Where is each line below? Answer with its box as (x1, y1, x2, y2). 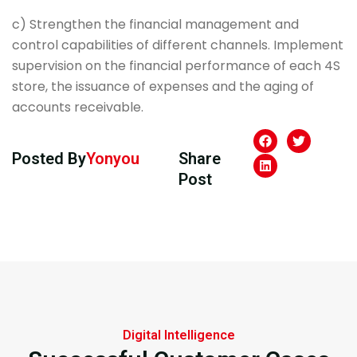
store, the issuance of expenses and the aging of (12, 76, 314, 96)
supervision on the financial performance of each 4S (12, 56, 340, 75)
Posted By (12, 148, 86, 168)
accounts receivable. (12, 97, 143, 116)
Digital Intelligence (122, 327, 235, 343)
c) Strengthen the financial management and (12, 14, 299, 33)
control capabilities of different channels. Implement (12, 35, 343, 54)
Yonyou (86, 148, 139, 168)
